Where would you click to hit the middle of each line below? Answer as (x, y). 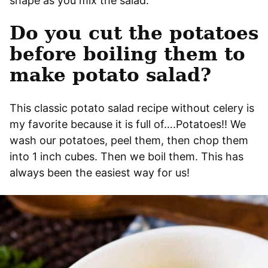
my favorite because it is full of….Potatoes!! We (128, 124)
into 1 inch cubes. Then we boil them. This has (127, 156)
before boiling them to (127, 54)
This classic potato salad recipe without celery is (132, 108)
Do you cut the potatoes (134, 33)
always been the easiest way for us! (100, 172)
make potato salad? (110, 74)
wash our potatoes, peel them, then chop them (129, 140)
